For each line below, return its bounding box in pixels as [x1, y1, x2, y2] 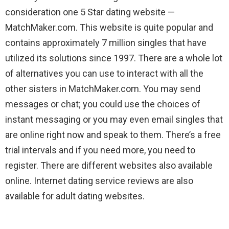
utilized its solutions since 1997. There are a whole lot [5, 53, 222, 64]
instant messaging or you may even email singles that [5, 114, 223, 125]
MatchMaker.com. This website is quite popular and [5, 22, 213, 33]
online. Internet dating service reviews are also [5, 175, 193, 187]
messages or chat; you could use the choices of [5, 99, 200, 110]
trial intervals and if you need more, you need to [5, 145, 195, 156]
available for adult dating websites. [5, 191, 145, 202]
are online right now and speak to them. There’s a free [5, 129, 221, 141]
